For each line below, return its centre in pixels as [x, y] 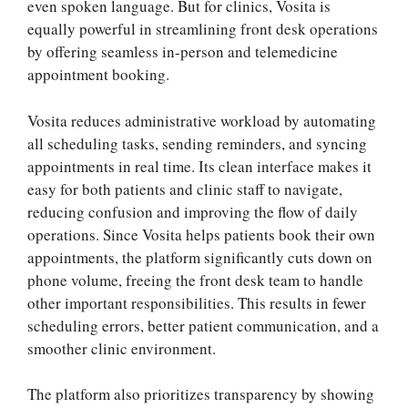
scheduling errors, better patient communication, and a [203, 325]
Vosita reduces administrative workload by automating [202, 120]
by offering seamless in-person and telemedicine [183, 52]
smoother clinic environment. [122, 348]
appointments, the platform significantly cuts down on [200, 257]
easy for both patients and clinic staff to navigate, [185, 189]
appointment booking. [98, 75]
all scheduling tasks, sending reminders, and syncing [197, 143]
